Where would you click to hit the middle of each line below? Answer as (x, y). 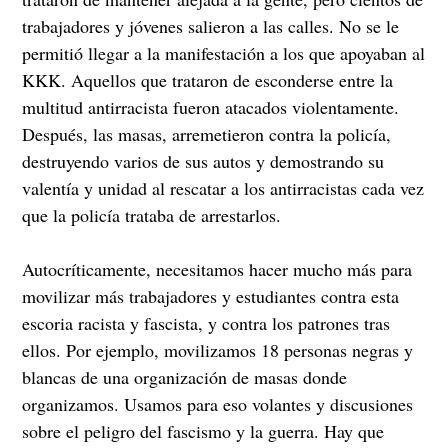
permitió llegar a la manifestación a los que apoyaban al (224, 53)
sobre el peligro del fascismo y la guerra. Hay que (203, 431)
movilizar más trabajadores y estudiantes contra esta (211, 296)
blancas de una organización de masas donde (185, 377)
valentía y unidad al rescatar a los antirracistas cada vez (223, 188)
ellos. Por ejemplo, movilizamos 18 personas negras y (218, 350)
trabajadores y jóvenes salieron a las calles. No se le (211, 26)
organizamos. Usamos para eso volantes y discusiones (218, 404)
